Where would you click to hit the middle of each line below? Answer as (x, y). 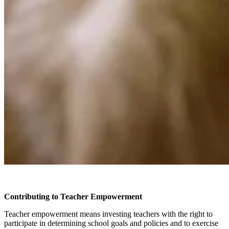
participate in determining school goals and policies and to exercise (111, 223)
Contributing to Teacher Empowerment (73, 196)
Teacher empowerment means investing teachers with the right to (108, 214)
